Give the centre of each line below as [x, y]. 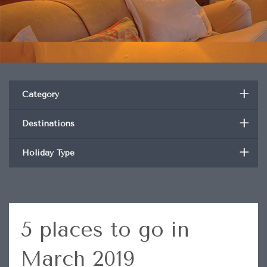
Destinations [48, 124]
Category [41, 94]
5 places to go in [105, 229]
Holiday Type [48, 153]
